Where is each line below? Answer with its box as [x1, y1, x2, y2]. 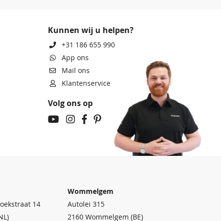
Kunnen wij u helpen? [48, 24, 134, 36]
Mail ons [62, 66, 90, 75]
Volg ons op [48, 97, 93, 109]
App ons [62, 53, 89, 62]
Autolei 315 [68, 199, 105, 209]
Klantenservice [62, 78, 110, 88]
